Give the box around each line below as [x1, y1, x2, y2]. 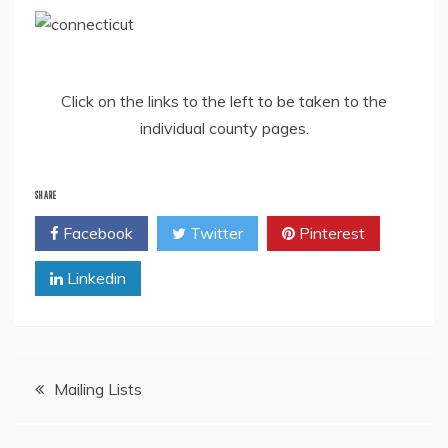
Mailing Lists [54, 379, 142, 399]
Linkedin [63, 268, 126, 288]
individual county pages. [139, 118, 309, 138]
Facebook [59, 223, 133, 243]
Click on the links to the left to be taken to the [61, 91, 387, 111]
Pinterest [295, 223, 365, 243]
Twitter [186, 223, 243, 243]
